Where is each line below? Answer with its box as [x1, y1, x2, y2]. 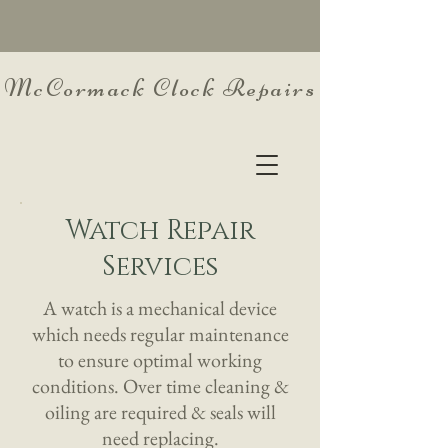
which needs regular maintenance [31, 321, 289, 347]
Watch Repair [65, 213, 255, 249]
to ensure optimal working [58, 347, 262, 373]
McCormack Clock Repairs [3, 73, 317, 103]
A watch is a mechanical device [43, 295, 277, 321]
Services [102, 249, 218, 285]
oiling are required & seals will [44, 399, 276, 425]
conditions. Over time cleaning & [31, 373, 289, 399]
